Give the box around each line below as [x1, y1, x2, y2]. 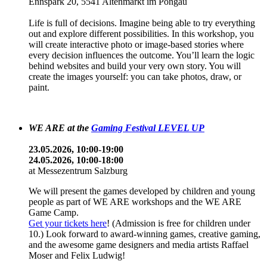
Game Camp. [29, 207, 79, 218]
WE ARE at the [29, 122, 91, 133]
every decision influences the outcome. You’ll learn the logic [29, 49, 254, 60]
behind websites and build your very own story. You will [29, 60, 241, 71]
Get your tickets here [29, 218, 107, 228]
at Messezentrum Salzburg [29, 165, 128, 176]
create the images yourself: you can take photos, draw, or [29, 71, 241, 82]
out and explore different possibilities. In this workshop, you [29, 28, 254, 39]
